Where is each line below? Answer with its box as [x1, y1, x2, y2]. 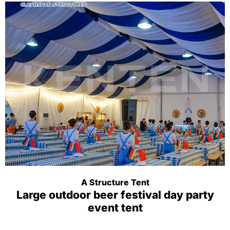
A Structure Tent [81, 177, 149, 187]
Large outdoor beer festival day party [16, 188, 214, 201]
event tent [87, 201, 143, 214]
